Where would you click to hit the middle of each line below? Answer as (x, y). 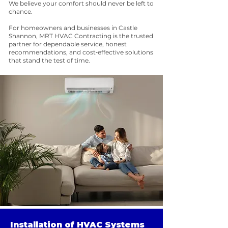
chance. (21, 11)
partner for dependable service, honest (68, 44)
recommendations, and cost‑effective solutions (81, 52)
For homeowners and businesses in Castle (73, 28)
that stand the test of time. (49, 60)
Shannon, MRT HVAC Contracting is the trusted (81, 36)
